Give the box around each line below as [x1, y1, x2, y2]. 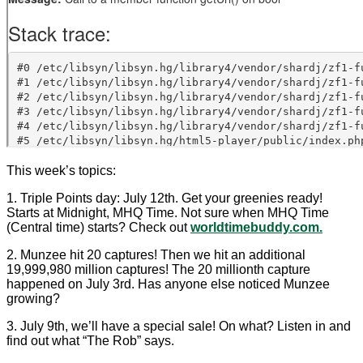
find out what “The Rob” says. [6, 334, 174, 348]
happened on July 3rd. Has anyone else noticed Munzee [6, 277, 330, 292]
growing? [6, 292, 60, 306]
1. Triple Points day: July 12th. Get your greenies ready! [6, 191, 322, 206]
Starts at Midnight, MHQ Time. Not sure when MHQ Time [6, 206, 329, 220]
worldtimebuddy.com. [190, 220, 322, 235]
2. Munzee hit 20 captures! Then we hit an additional [6, 248, 305, 263]
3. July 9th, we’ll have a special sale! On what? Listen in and [6, 319, 351, 334]
